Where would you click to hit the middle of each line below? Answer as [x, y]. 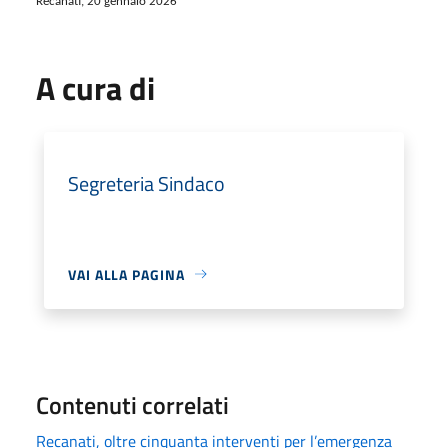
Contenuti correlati [132, 404]
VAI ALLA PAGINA [126, 274]
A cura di [95, 87]
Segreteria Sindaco [146, 183]
